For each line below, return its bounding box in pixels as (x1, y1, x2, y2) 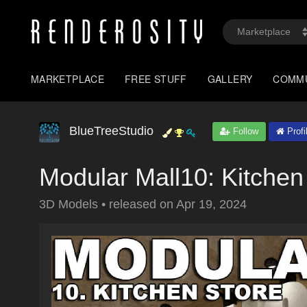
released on (109, 197, 176, 211)
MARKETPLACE (31, 72, 105, 86)
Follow (230, 126, 258, 136)
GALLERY (207, 72, 253, 86)
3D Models (39, 197, 101, 211)
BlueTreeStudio (69, 124, 153, 138)
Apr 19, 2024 (176, 197, 247, 211)
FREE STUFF (125, 72, 187, 86)
